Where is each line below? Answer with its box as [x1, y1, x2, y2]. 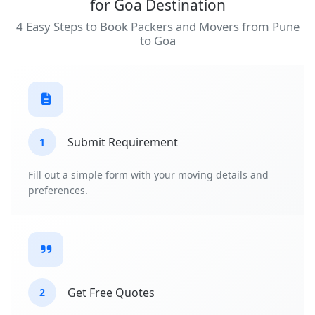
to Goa [139, 32, 176, 49]
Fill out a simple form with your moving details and [28, 168, 269, 182]
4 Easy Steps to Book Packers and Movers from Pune [15, 18, 300, 35]
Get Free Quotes [67, 284, 155, 300]
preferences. [28, 184, 88, 198]
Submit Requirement [67, 134, 178, 150]
